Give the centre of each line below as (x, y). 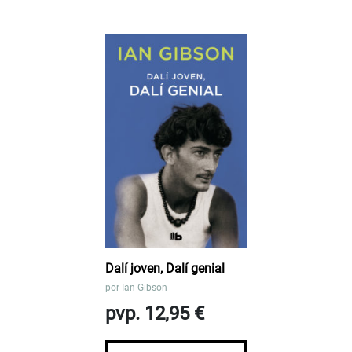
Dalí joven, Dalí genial (165, 269)
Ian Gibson (145, 288)
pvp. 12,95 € (155, 314)
